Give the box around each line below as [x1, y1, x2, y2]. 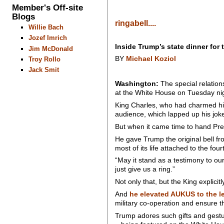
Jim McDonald [28, 44, 73, 52]
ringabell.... [114, 18, 156, 27]
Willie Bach [28, 23, 63, 31]
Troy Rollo [28, 55, 60, 63]
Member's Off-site [12, 2, 83, 12]
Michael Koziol [125, 55, 176, 63]
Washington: [114, 80, 158, 88]
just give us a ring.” [114, 165, 175, 173]
